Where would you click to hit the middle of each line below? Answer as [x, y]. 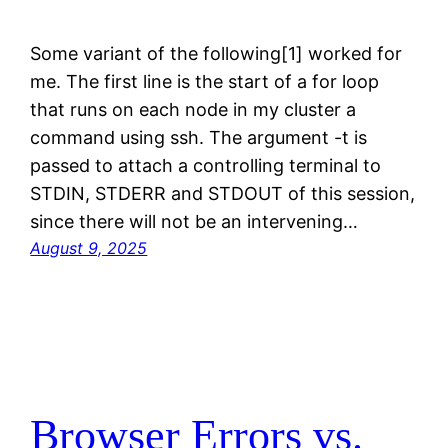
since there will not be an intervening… [194, 222]
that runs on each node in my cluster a [193, 110]
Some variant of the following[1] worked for [216, 54]
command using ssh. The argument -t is [199, 138]
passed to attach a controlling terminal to [206, 166]
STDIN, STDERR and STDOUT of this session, [223, 194]
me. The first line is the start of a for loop [205, 82]
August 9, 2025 [89, 248]
